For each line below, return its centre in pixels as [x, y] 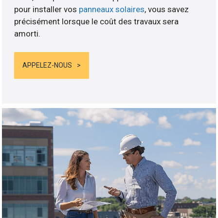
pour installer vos [47, 9]
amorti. [27, 33]
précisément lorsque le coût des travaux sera [97, 21]
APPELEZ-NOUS [47, 65]
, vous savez [167, 9]
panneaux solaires [112, 9]
